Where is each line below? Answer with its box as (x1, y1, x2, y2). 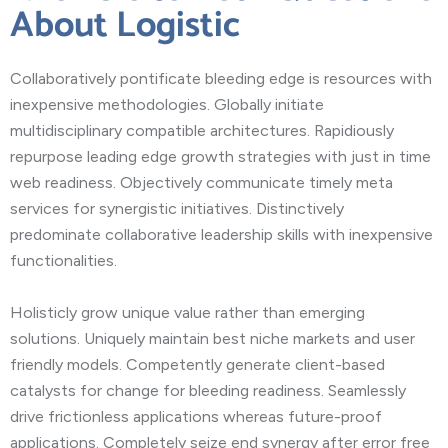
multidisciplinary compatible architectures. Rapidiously (10, 121, 394, 141)
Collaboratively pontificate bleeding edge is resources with (10, 69, 432, 89)
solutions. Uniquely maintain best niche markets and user (10, 329, 415, 349)
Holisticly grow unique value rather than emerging (10, 303, 365, 323)
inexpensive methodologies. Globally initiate (10, 95, 324, 115)
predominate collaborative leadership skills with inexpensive (10, 225, 433, 245)
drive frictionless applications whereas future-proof (10, 407, 382, 427)
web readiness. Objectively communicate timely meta (10, 173, 393, 193)
